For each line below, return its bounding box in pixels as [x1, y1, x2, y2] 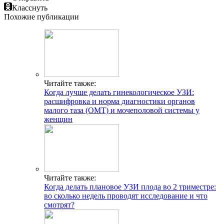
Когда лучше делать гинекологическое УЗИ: [44, 87, 194, 96]
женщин [44, 114, 72, 123]
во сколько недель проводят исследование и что [44, 191, 207, 200]
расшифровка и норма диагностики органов [44, 96, 195, 105]
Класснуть [12, 3, 47, 12]
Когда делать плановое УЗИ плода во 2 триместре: [44, 182, 216, 191]
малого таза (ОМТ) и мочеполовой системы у [44, 105, 199, 114]
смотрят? [44, 200, 74, 209]
